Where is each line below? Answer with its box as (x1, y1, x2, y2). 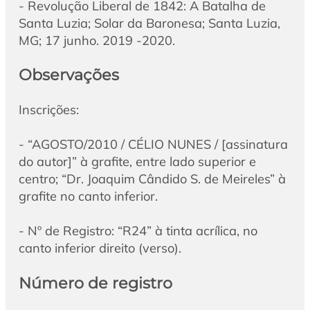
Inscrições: (18, 102, 79, 118)
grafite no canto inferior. (18, 188, 158, 205)
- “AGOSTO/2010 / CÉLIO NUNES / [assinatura (18, 136, 288, 153)
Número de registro (18, 273, 172, 293)
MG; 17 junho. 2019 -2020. (18, 32, 175, 48)
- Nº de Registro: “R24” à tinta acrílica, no (18, 223, 257, 239)
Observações (18, 64, 119, 84)
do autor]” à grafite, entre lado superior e (18, 154, 256, 170)
